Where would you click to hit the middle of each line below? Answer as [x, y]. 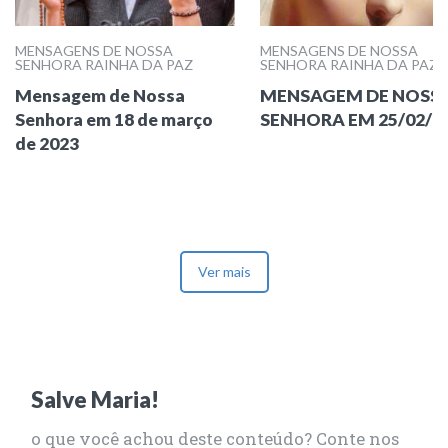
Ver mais [224, 271]
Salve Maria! [95, 399]
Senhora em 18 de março [114, 119]
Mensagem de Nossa [100, 95]
